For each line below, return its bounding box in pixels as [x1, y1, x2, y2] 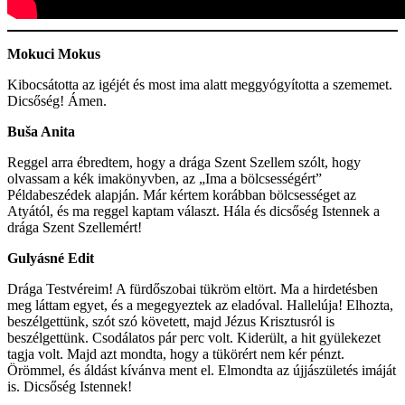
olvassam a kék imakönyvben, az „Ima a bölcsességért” [7, 170, 322, 186]
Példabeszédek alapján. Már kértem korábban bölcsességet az [7, 186, 356, 202]
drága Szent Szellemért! [7, 219, 142, 235]
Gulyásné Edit [7, 250, 94, 266]
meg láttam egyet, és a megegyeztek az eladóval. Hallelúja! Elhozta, [7, 297, 393, 313]
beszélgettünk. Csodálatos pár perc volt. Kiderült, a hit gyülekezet [7, 329, 381, 345]
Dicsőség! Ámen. [7, 92, 107, 108]
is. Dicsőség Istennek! [7, 378, 132, 394]
